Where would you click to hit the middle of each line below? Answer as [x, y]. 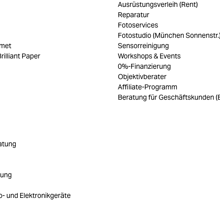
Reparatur [134, 15]
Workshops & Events [149, 56]
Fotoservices [138, 25]
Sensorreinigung [143, 46]
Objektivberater [142, 77]
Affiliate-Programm [148, 87]
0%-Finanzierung [144, 66]
